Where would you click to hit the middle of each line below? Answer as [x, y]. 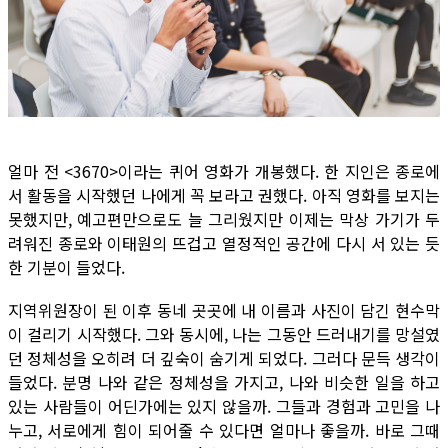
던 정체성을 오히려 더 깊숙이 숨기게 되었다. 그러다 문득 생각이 [224, 358]
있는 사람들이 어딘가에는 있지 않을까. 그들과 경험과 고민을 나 [224, 406]
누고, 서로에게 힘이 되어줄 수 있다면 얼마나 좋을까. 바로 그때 [224, 430]
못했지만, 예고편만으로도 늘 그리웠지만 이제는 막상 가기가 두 [224, 219]
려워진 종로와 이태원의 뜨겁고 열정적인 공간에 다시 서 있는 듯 [224, 243]
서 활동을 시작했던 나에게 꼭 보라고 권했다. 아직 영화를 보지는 [224, 195]
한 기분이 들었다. [66, 267]
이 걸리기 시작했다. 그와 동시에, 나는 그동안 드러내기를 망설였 [224, 334]
